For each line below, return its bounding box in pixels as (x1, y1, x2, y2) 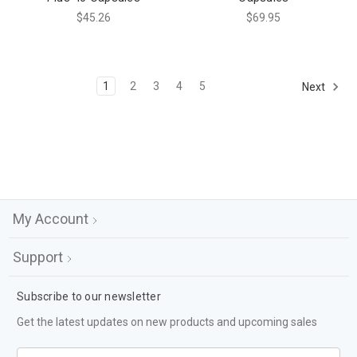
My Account (12, 210, 92, 227)
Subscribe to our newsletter (17, 289, 161, 303)
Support (12, 248, 66, 265)
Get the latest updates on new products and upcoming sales (17, 315, 317, 328)
